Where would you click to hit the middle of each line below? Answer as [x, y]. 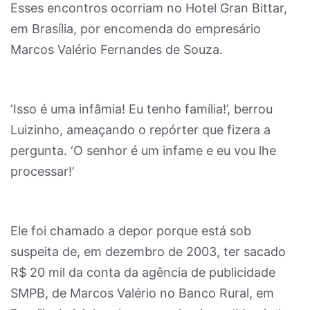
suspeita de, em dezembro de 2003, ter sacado [148, 252]
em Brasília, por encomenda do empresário [136, 29]
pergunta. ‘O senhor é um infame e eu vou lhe [143, 151]
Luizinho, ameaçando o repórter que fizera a [140, 130]
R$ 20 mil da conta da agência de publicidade [143, 272]
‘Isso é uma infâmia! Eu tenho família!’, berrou [142, 109]
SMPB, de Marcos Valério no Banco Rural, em [142, 293]
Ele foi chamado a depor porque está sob [131, 231]
